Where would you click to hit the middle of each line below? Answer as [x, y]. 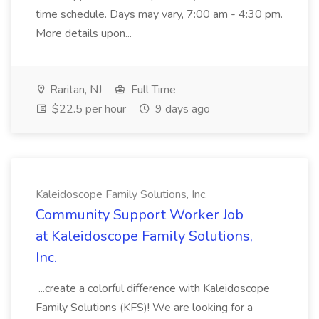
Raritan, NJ [74, 90]
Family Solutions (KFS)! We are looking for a [144, 308]
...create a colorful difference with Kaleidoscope [153, 288]
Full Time [152, 90]
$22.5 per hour [88, 109]
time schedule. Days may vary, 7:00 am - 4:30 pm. [159, 14]
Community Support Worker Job [140, 215]
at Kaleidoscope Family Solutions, [144, 236]
